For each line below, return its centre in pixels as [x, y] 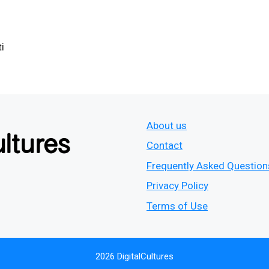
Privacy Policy [177, 186]
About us [167, 125]
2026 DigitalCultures [134, 256]
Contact [165, 146]
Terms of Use [177, 206]
